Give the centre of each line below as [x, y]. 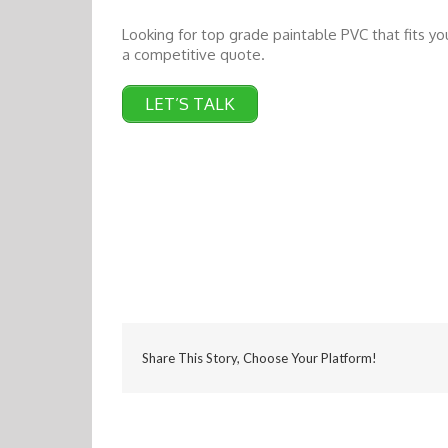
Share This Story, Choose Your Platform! [259, 357]
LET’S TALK [190, 103]
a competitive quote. [193, 54]
